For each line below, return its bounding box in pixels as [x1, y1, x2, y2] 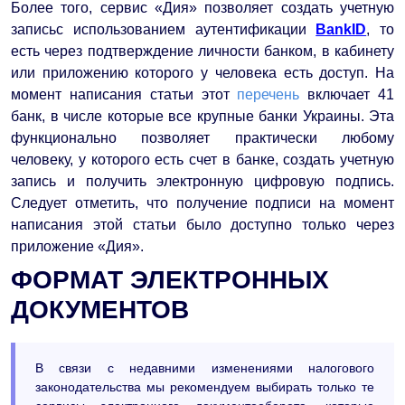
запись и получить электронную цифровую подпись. [11, 173, 394, 189]
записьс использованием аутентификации [11, 21, 316, 37]
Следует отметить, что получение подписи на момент [11, 194, 394, 211]
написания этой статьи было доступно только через [11, 216, 394, 232]
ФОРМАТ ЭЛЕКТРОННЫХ [11, 265, 329, 294]
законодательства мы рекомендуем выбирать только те [34, 379, 375, 394]
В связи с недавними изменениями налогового [34, 360, 375, 375]
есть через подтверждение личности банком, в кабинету [11, 42, 394, 59]
